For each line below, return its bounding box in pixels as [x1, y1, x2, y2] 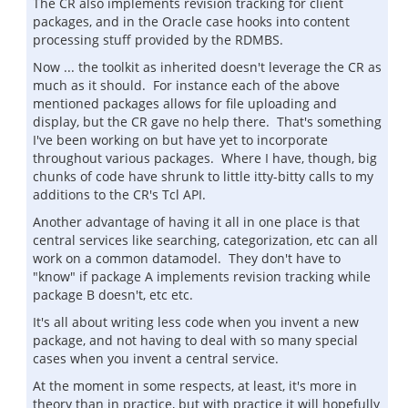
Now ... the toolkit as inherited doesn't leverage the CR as [33, 58, 382, 76]
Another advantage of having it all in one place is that [33, 213, 360, 230]
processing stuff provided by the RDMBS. [33, 31, 283, 48]
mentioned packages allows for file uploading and [33, 95, 337, 112]
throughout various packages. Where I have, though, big [33, 149, 377, 167]
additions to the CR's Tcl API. [33, 186, 206, 203]
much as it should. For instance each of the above [33, 76, 340, 94]
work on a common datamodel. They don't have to [33, 250, 341, 267]
